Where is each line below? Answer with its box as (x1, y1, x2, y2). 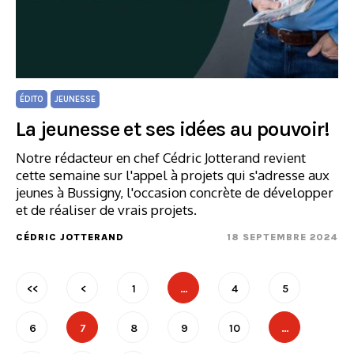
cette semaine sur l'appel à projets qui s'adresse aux (16, 167, 330, 183)
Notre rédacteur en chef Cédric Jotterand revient (16, 149, 306, 166)
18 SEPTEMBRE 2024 (227, 232, 338, 243)
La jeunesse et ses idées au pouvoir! (16, 117, 330, 141)
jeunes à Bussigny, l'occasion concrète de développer (16, 184, 333, 201)
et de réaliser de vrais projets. (16, 201, 197, 218)
